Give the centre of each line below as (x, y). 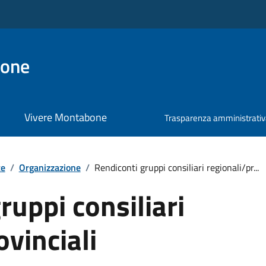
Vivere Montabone (65, 118)
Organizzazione (50, 167)
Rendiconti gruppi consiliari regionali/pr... (176, 167)
